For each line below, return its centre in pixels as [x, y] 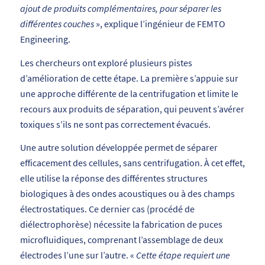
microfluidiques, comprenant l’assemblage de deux [121, 240]
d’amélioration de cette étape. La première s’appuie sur [129, 78]
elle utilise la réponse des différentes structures [114, 178]
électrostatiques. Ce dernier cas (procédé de [107, 209]
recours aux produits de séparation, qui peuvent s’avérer [132, 109]
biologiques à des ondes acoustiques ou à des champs [127, 194]
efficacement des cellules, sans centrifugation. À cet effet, [132, 163]
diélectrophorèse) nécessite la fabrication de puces [121, 224]
